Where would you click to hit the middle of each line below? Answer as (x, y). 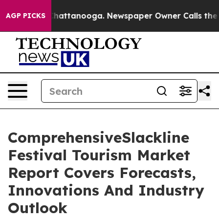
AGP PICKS (26, 16)
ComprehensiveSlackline (99, 137)
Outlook (38, 208)
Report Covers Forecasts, (102, 173)
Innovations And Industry (106, 190)
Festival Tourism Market (99, 155)
